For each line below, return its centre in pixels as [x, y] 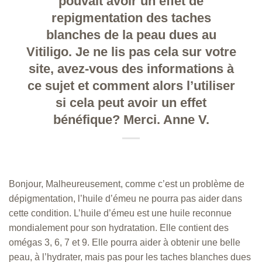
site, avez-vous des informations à [131, 68]
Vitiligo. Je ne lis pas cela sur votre [131, 51]
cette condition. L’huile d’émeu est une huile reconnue [120, 213]
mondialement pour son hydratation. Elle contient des [119, 227]
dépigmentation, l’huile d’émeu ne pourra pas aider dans [125, 198]
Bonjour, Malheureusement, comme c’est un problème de [127, 184]
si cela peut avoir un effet [131, 102]
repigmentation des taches [131, 18]
